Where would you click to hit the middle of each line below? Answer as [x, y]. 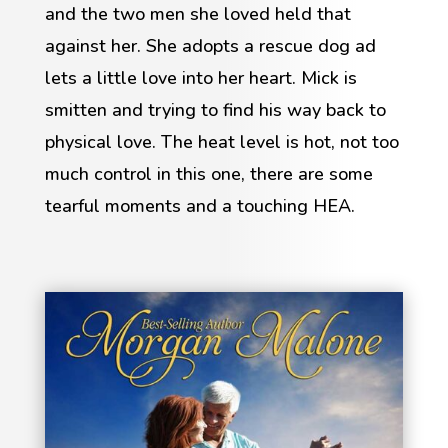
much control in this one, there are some [208, 174]
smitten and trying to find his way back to [215, 110]
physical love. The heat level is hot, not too [221, 142]
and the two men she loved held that [197, 14]
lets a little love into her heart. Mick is [200, 78]
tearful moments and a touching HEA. [199, 206]
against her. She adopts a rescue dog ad [210, 46]
